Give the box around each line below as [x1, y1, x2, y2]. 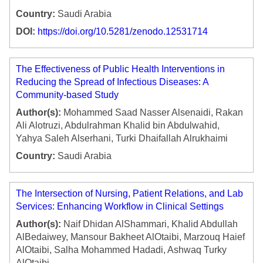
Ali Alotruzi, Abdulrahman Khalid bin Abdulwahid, [16, 120, 220, 131]
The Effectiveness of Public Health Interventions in [16, 64, 225, 75]
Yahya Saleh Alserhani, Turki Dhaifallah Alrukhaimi [16, 133, 228, 144]
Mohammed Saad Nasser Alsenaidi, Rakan [61, 107, 243, 118]
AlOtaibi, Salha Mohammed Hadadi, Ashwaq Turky [16, 245, 227, 255]
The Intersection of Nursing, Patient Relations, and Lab [16, 188, 243, 199]
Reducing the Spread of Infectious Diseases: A [16, 77, 208, 87]
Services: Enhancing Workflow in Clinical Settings [16, 201, 224, 212]
